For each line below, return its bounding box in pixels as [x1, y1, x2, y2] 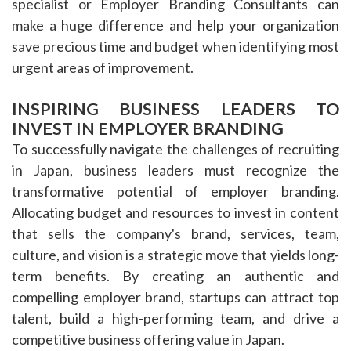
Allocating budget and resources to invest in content [12, 204, 339, 222]
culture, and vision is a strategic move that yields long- [12, 246, 339, 264]
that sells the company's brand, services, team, [12, 225, 339, 243]
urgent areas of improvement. [12, 59, 196, 77]
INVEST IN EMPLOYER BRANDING [12, 118, 284, 139]
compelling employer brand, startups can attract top [12, 288, 339, 306]
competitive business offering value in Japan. [12, 331, 284, 349]
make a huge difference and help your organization [12, 16, 339, 34]
